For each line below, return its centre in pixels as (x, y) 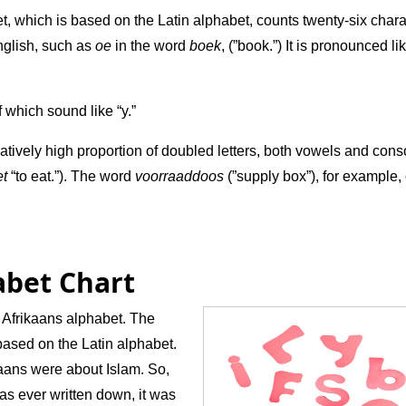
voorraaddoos (179, 177)
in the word (150, 46)
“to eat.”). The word (71, 177)
